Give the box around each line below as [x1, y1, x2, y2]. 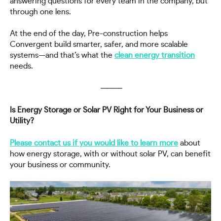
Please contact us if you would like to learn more [10, 139, 178, 147]
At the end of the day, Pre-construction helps [10, 30, 168, 38]
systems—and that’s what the [10, 51, 114, 60]
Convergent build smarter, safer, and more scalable [10, 40, 188, 49]
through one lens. [10, 8, 71, 16]
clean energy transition [114, 51, 195, 60]
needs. [10, 62, 33, 71]
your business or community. [10, 160, 110, 169]
